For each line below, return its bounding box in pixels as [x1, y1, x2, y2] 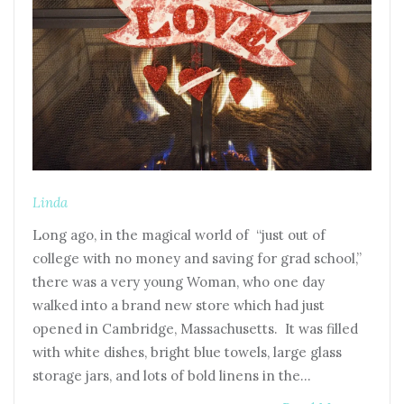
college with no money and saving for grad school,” [32, 249, 362, 267]
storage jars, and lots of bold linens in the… [32, 366, 311, 384]
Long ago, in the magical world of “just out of [32, 225, 326, 243]
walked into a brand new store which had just [32, 296, 325, 314]
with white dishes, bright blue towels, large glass [32, 343, 342, 361]
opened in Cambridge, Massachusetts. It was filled [32, 319, 358, 337]
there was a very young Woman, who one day [32, 272, 325, 290]
